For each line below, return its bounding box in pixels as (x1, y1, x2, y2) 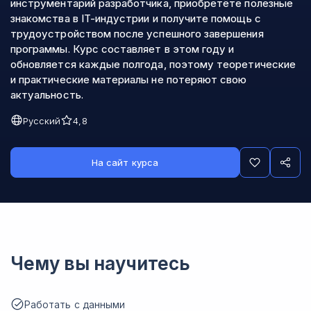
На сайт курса (92, 157, 158, 168)
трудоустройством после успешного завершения (10, 27, 264, 40)
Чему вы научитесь (10, 253, 190, 274)
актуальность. (10, 88, 86, 101)
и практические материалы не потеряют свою (10, 73, 247, 86)
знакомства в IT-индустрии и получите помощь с (10, 12, 261, 25)
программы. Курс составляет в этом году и (10, 42, 235, 56)
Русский (23, 115, 61, 126)
